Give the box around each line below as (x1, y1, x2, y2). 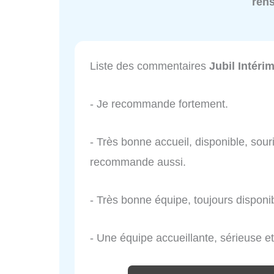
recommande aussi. (90, 155, 186, 168)
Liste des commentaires (90, 60, 209, 73)
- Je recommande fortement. (90, 98, 228, 111)
